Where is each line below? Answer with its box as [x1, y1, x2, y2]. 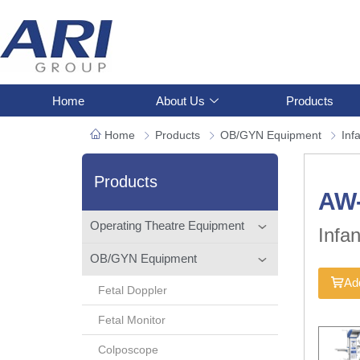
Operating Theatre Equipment [90, 218, 244, 232]
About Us [155, 93, 205, 108]
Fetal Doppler [98, 283, 167, 297]
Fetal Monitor [98, 313, 166, 326]
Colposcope [98, 342, 158, 356]
